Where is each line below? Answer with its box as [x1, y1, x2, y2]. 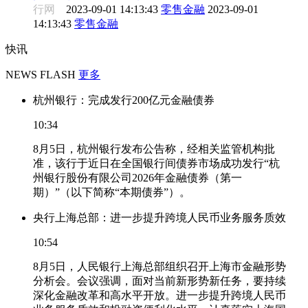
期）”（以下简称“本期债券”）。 [33, 186, 190, 198]
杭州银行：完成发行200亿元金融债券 [33, 93, 214, 106]
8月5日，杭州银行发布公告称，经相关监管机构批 [33, 142, 275, 155]
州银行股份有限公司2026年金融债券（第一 [33, 171, 242, 184]
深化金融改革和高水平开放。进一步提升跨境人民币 [33, 289, 286, 301]
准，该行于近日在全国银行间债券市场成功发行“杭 [33, 157, 280, 169]
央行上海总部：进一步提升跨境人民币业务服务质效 [33, 211, 286, 223]
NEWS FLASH [5, 68, 76, 80]
